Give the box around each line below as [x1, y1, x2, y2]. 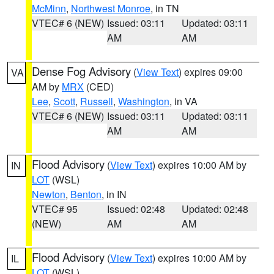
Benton [70, 187, 102, 201]
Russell [80, 94, 113, 108]
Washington [118, 94, 169, 108]
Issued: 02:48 [106, 202, 165, 216]
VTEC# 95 [32, 202, 78, 216]
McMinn [32, 1, 66, 15]
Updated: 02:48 [182, 202, 249, 216]
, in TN [150, 1, 179, 15]
